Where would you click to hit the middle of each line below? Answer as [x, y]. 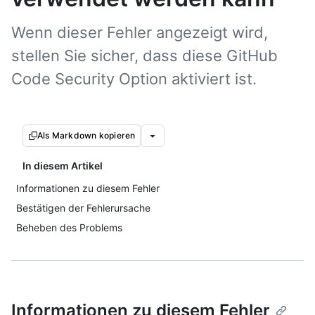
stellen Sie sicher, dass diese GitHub [144, 56]
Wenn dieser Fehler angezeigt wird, [140, 32]
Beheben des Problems [69, 227]
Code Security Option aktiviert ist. [134, 79]
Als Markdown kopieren [86, 135]
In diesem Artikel [63, 166]
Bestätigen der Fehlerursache [83, 208]
